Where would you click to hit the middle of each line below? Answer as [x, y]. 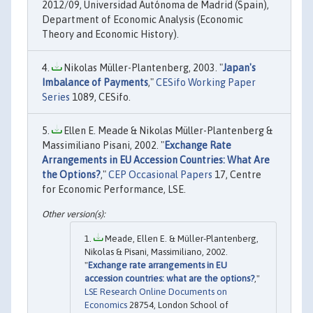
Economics [106, 305]
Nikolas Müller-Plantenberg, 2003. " [142, 68]
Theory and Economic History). [110, 34]
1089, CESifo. [100, 97]
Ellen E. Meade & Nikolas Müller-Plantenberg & [167, 131]
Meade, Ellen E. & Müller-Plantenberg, [181, 239]
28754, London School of [178, 305]
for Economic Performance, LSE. [114, 189]
